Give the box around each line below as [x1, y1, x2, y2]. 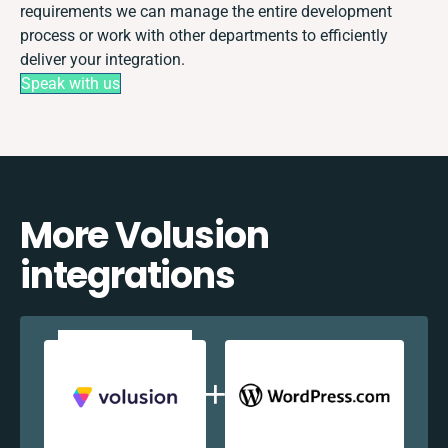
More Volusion [20, 209, 269, 261]
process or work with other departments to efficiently [20, 25, 388, 45]
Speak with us [21, 73, 120, 93]
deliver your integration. [20, 49, 185, 69]
